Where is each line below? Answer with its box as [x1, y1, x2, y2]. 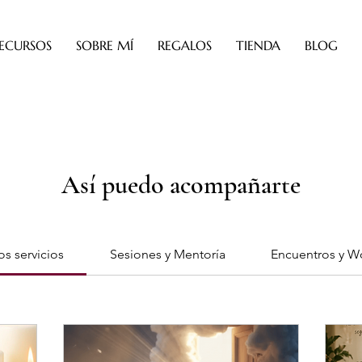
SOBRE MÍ [76, 37, 133, 53]
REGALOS [158, 37, 212, 53]
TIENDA [236, 37, 280, 53]
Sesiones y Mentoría [109, 246, 225, 262]
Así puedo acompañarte [61, 168, 301, 200]
